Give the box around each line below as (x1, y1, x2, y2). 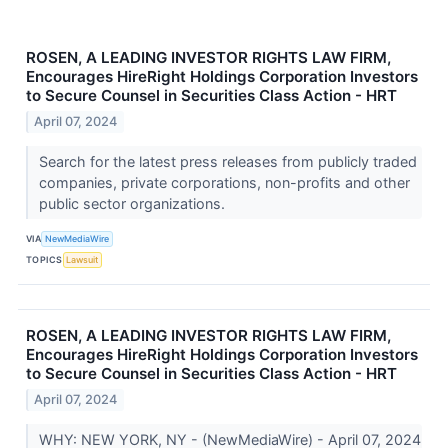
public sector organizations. (38, 194, 229, 212)
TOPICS (26, 254, 63, 266)
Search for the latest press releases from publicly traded (38, 152, 417, 170)
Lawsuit (66, 254, 99, 266)
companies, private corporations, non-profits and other (38, 173, 410, 191)
